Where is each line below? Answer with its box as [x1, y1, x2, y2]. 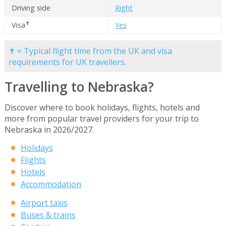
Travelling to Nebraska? [4, 78, 154, 96]
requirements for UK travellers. [8, 56, 126, 68]
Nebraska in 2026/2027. [4, 124, 94, 135]
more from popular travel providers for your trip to [4, 112, 199, 124]
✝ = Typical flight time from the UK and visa [8, 45, 172, 56]
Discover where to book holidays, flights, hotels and [4, 101, 200, 113]
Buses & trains [20, 209, 76, 220]
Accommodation [20, 178, 81, 190]
